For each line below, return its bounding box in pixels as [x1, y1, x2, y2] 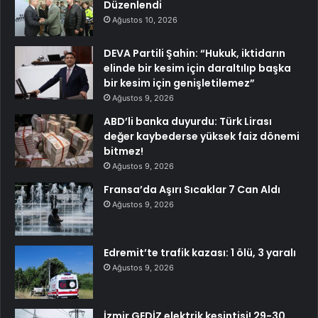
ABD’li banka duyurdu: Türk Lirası [104, 114, 272, 128]
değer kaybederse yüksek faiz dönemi [104, 128, 300, 143]
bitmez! [104, 143, 143, 158]
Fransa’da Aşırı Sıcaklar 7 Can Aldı [104, 182, 280, 197]
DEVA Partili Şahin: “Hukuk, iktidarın [104, 45, 285, 60]
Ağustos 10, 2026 [112, 14, 177, 25]
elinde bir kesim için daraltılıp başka [104, 60, 291, 75]
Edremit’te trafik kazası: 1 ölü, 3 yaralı [104, 245, 296, 260]
